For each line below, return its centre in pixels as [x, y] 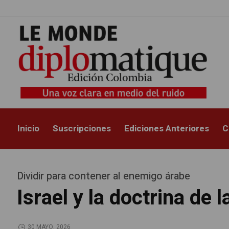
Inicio [29, 129]
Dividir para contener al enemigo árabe [104, 176]
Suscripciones [82, 129]
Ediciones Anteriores [167, 129]
